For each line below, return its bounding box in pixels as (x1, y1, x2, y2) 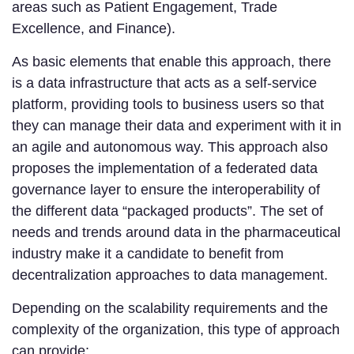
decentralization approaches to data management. (12, 267, 328, 284)
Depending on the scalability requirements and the (12, 300, 328, 317)
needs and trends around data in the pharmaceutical (12, 224, 341, 241)
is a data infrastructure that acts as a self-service (12, 75, 317, 92)
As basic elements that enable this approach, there (12, 54, 331, 70)
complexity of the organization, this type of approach (12, 322, 340, 338)
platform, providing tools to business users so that (12, 96, 324, 113)
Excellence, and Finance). (12, 21, 175, 37)
